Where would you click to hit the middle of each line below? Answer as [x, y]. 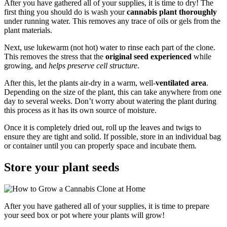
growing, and [26, 66]
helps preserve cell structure [93, 66]
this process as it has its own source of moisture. [80, 110]
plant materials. [28, 30]
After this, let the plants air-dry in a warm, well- [80, 83]
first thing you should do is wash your [65, 12]
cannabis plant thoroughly [172, 12]
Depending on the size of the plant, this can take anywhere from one [113, 92]
